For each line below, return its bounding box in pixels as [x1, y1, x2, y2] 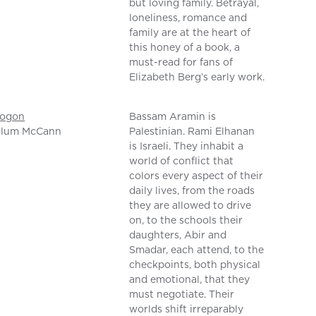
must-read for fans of [129, 55, 233, 70]
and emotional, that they [129, 272, 250, 287]
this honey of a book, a [129, 40, 241, 55]
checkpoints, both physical [129, 257, 261, 272]
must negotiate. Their [129, 287, 235, 302]
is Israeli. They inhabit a [129, 139, 244, 154]
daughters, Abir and [129, 228, 227, 243]
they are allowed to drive [129, 198, 252, 213]
